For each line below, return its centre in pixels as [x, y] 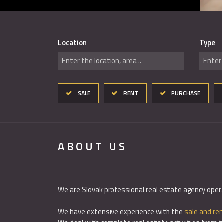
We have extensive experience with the [121, 211]
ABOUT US [93, 146]
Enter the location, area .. [102, 61]
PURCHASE [186, 93]
